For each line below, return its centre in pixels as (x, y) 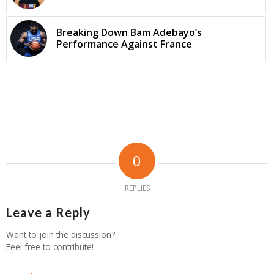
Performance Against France (124, 44)
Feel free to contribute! (50, 246)
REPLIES (137, 188)
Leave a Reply (48, 212)
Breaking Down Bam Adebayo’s (129, 32)
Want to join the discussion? (61, 234)
